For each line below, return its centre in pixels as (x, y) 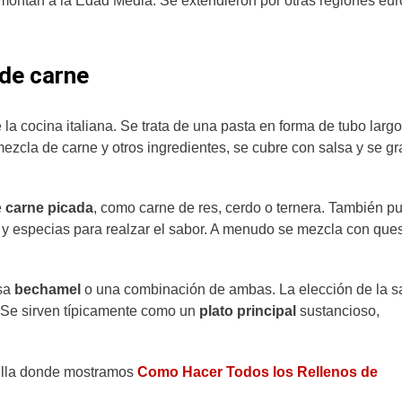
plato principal (248, 311)
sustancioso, (338, 311)
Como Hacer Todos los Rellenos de (258, 371)
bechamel (49, 290)
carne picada (49, 208)
